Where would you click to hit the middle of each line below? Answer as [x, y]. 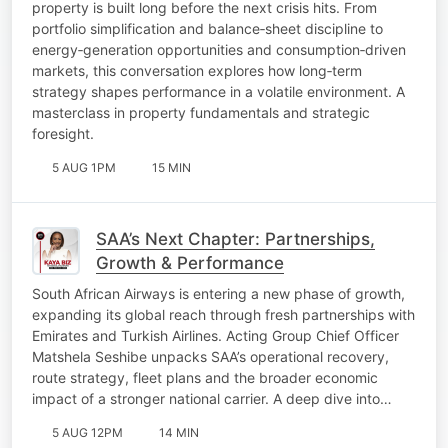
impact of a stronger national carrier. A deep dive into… [212, 398]
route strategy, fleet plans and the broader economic [205, 377]
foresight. [63, 133]
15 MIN [171, 167]
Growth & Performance [190, 262]
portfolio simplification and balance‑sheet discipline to [207, 28]
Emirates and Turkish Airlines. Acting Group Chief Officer [215, 335]
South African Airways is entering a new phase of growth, [218, 293]
